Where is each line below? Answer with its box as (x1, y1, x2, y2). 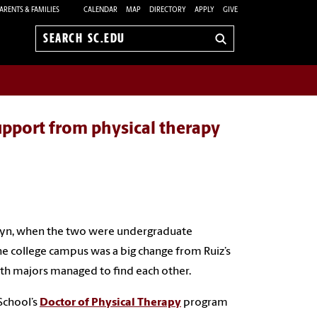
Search (43, 40, 76, 52)
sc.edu (43, 55, 75, 67)
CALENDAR (83, 6, 117, 14)
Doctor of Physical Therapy (40, 296, 181, 309)
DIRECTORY (149, 6, 186, 14)
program (181, 296, 228, 309)
